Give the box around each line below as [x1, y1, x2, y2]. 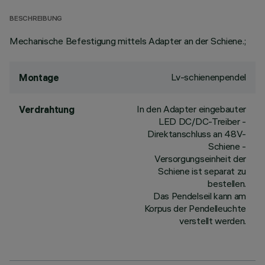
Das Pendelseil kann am [153, 190, 246, 202]
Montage [19, 72, 59, 83]
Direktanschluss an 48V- [147, 128, 246, 140]
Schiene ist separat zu [158, 165, 246, 177]
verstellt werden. [179, 215, 246, 227]
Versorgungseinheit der [154, 153, 246, 164]
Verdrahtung [19, 104, 75, 115]
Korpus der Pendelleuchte [144, 202, 246, 214]
